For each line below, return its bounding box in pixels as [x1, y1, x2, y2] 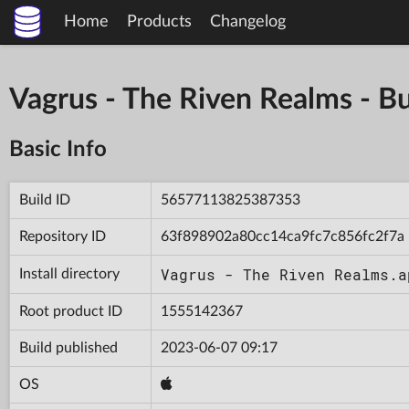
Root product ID [19, 303, 122, 319]
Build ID [19, 192, 70, 207]
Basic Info [9, 138, 107, 161]
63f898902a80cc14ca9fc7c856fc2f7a [161, 228, 404, 244]
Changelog [210, 14, 286, 30]
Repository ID [19, 228, 106, 244]
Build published [19, 340, 118, 355]
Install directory [19, 266, 120, 281]
